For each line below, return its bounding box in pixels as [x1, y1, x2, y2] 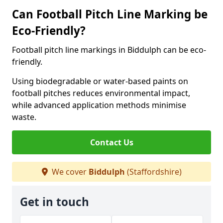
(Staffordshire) [124, 166, 182, 177]
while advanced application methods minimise [12, 100, 186, 111]
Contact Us [90, 137, 133, 148]
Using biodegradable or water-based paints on [12, 76, 188, 87]
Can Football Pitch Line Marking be [12, 6, 208, 22]
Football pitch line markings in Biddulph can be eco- [12, 44, 206, 55]
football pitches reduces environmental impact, [12, 88, 190, 99]
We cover [49, 166, 89, 177]
